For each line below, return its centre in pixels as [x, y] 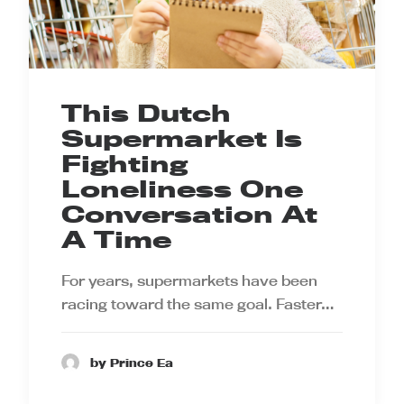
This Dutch [146, 114]
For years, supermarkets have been [189, 281]
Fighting [124, 164]
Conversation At [189, 215]
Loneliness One [182, 189]
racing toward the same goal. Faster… [198, 304]
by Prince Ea [132, 362]
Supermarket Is [182, 139]
